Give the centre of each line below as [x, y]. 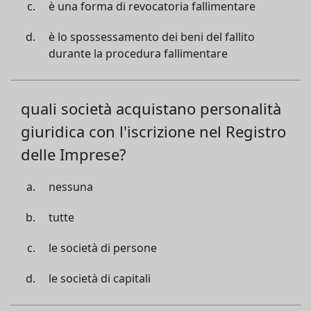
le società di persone [103, 248]
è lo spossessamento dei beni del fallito [152, 37]
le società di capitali [100, 278]
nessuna [71, 187]
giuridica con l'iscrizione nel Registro [153, 131]
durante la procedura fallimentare [138, 53]
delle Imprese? [74, 154]
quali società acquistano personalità [151, 108]
